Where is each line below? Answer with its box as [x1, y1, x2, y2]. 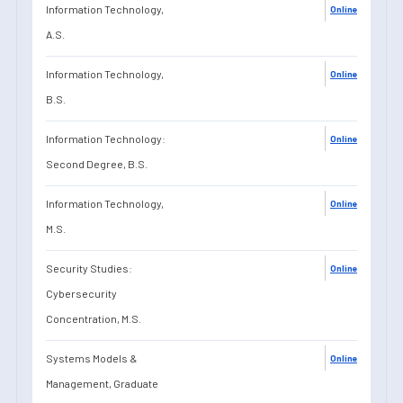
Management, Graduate [46, 376, 158, 390]
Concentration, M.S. [46, 311, 141, 325]
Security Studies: [46, 261, 132, 274]
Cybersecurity [46, 286, 117, 300]
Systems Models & [46, 351, 137, 364]
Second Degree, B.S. [46, 157, 148, 170]
